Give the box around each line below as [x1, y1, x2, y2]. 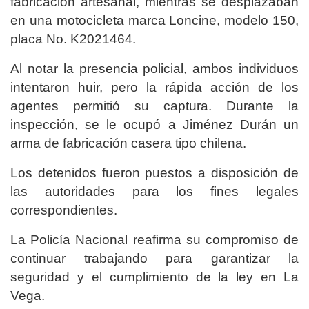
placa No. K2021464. [10, 31, 136, 46]
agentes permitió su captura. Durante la [10, 98, 299, 113]
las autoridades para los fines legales [10, 183, 299, 199]
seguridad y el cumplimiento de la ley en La [10, 269, 299, 284]
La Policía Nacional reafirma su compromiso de [10, 232, 299, 247]
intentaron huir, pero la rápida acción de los [10, 79, 299, 94]
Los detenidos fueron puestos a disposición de [10, 165, 299, 180]
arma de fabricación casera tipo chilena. [10, 135, 246, 150]
